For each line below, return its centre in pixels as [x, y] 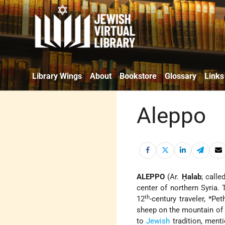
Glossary [181, 76]
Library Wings [57, 76]
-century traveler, [179, 199]
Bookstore [138, 76]
